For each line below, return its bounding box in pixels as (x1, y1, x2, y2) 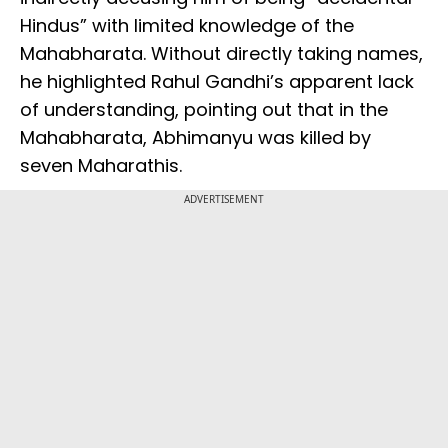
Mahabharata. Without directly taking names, (20, 41, 423, 67)
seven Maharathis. (20, 153, 182, 179)
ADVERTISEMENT (184, 192, 264, 207)
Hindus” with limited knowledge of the (20, 13, 354, 39)
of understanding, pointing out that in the (20, 97, 388, 123)
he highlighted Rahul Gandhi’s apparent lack (20, 69, 414, 95)
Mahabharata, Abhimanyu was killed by (20, 125, 371, 151)
